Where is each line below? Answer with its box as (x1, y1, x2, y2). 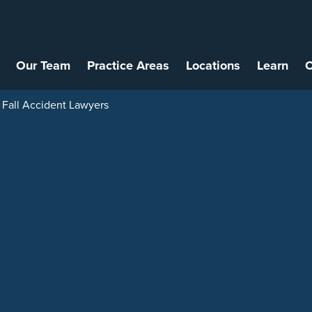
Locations (185, 56, 240, 75)
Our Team (15, 56, 70, 75)
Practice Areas (86, 56, 169, 75)
